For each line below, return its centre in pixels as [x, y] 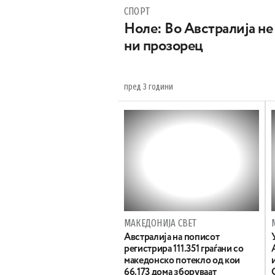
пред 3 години [149, 87]
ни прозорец [164, 46]
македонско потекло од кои [182, 261]
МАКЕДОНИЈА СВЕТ [161, 223]
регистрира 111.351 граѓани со [184, 249]
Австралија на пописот [172, 238]
